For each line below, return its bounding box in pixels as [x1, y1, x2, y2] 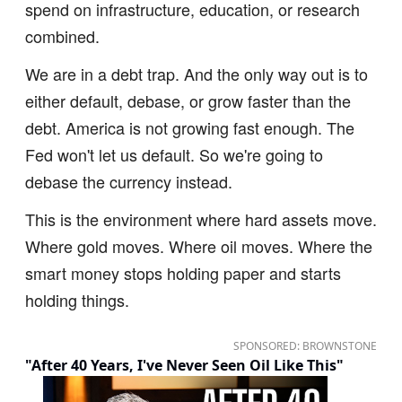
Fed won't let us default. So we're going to [25, 143, 323, 166]
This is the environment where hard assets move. [25, 207, 377, 231]
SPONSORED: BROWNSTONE [233, 338, 377, 354]
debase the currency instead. [25, 170, 232, 193]
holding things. [25, 288, 129, 311]
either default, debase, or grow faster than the [25, 89, 351, 112]
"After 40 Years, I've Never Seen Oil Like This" [25, 355, 344, 375]
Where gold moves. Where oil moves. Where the [25, 234, 372, 258]
